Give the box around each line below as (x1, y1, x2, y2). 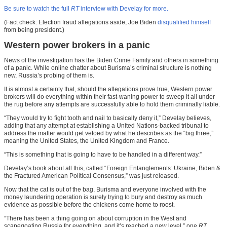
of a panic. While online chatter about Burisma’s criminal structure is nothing (4, 64, 212, 72)
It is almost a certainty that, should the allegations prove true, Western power (4, 86, 212, 93)
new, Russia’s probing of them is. (4, 72, 94, 80)
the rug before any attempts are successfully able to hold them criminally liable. (4, 101, 220, 108)
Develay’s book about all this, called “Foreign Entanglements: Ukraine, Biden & (4, 165, 220, 172)
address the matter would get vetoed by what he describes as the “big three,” (4, 130, 213, 137)
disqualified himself (158, 19, 211, 26)
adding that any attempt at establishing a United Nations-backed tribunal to (4, 122, 209, 130)
